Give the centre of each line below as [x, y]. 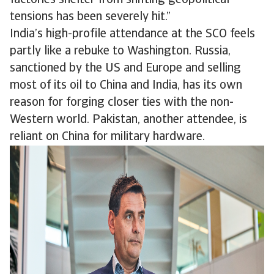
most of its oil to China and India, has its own [126, 86]
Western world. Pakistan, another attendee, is [128, 120]
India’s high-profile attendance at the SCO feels [132, 34]
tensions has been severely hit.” [90, 17]
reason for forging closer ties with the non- [122, 103]
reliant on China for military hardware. [107, 137]
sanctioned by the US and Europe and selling [125, 68]
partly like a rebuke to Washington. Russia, [120, 51]
